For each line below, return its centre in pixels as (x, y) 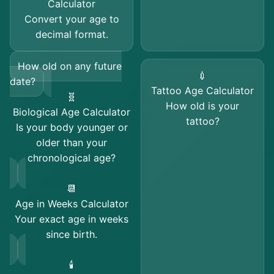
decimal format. (72, 34)
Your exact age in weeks (72, 219)
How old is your (202, 106)
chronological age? (72, 158)
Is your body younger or (72, 127)
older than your (72, 143)
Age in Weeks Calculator (72, 204)
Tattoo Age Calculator (202, 91)
